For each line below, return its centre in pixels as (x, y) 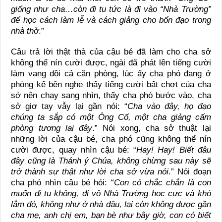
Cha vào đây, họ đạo (169, 106)
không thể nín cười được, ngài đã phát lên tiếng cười (111, 62)
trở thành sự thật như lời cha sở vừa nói (90, 171)
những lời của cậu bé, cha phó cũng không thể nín (111, 139)
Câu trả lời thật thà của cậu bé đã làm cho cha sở (111, 52)
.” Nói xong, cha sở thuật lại (152, 128)
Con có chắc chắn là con (162, 182)
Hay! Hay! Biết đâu (174, 150)
